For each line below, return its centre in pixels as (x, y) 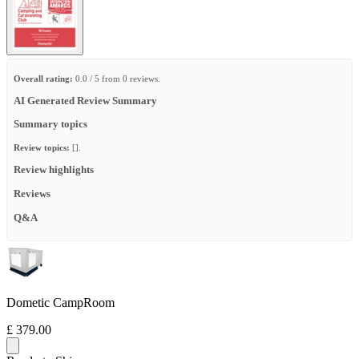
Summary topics (50, 125)
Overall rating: (43, 78)
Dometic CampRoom (61, 302)
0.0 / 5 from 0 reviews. (117, 78)
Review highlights (54, 170)
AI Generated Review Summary (85, 101)
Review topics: (42, 148)
